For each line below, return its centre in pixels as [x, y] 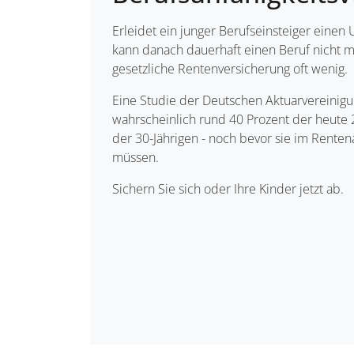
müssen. [136, 157]
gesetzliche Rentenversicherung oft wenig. [230, 68]
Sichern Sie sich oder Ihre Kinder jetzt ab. [228, 188]
